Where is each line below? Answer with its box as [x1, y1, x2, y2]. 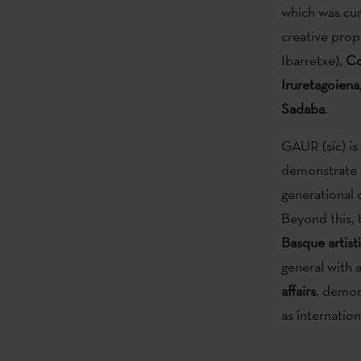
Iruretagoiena [280, 74, 359, 93]
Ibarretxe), [280, 50, 346, 69]
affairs [280, 280, 316, 300]
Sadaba [280, 98, 325, 118]
